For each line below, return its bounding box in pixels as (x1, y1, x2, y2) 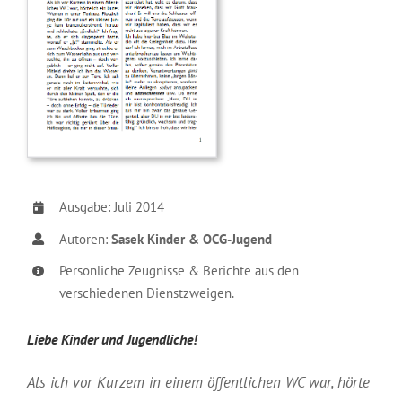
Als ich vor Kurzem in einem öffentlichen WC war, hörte (27, 371, 370, 392)
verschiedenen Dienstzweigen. (59, 284, 234, 302)
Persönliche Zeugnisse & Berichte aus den (59, 262, 299, 280)
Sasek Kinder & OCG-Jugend (111, 230, 272, 248)
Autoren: (59, 230, 108, 248)
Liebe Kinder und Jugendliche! (27, 329, 197, 348)
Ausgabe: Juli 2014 (59, 198, 164, 216)
